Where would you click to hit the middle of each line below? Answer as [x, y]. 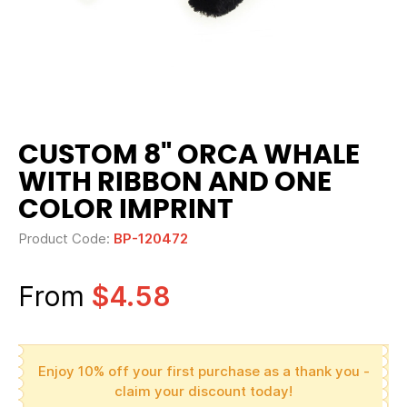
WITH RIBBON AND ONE [175, 183]
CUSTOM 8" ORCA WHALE [189, 155]
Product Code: [66, 238]
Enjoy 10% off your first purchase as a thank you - [203, 371]
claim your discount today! [203, 391]
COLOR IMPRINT [126, 210]
